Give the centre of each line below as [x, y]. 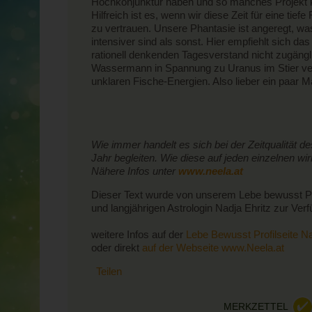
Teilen [109, 272]
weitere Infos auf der [139, 235]
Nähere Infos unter [133, 171]
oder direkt [117, 248]
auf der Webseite [180, 248]
